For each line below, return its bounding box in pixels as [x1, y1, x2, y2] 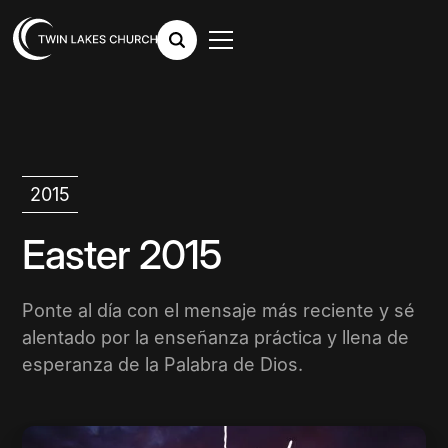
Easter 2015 [22, 230, 222, 279]
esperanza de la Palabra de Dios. [22, 354, 304, 375]
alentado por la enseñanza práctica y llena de [22, 327, 410, 348]
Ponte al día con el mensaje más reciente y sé [22, 300, 416, 321]
